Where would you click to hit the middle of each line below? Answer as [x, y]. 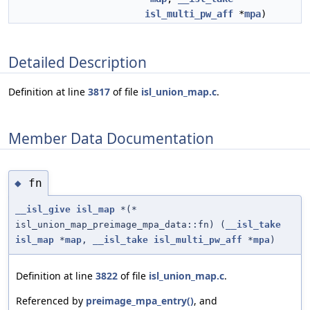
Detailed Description [77, 62]
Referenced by [51, 301]
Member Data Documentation [111, 138]
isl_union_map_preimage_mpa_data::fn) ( [120, 225]
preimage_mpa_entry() [140, 301]
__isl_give [43, 210]
